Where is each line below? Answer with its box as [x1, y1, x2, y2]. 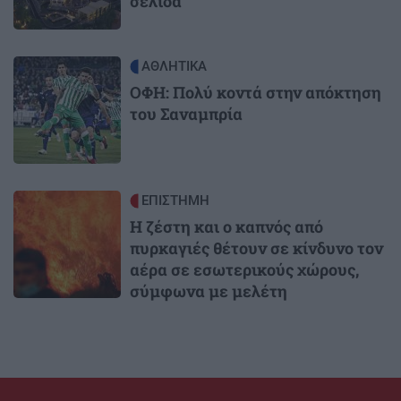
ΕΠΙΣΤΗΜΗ [141, 192, 209, 209]
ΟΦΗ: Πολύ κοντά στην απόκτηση [130, 81, 381, 103]
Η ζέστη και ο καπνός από [130, 215, 323, 237]
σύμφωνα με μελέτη [130, 279, 287, 302]
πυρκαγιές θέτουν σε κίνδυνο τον [130, 236, 383, 259]
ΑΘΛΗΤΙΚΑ [141, 57, 207, 74]
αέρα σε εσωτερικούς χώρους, [130, 258, 359, 280]
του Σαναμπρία [130, 102, 243, 124]
